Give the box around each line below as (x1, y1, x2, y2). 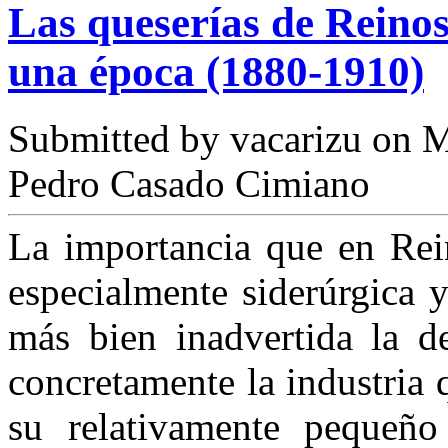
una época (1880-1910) (8, 47, 424, 95)
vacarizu (230, 116, 362, 160)
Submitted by (8, 116, 230, 160)
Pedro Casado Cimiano (8, 161, 370, 205)
